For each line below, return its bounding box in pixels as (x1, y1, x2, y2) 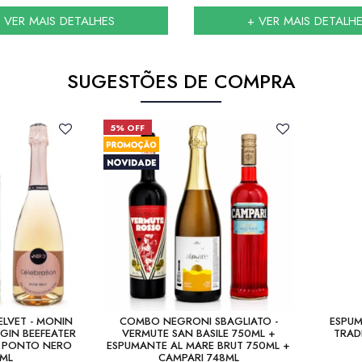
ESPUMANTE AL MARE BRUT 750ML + (107, 337, 291, 353)
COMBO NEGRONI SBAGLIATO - (119, 313, 278, 329)
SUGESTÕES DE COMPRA (66, 67, 296, 95)
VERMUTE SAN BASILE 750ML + (121, 325, 276, 341)
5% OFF (110, 121, 145, 134)
